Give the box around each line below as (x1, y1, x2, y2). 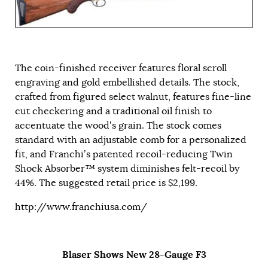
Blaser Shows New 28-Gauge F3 (62, 248, 206, 261)
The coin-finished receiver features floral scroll (15, 62, 227, 74)
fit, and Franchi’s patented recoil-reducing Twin (15, 148, 233, 160)
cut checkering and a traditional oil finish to (15, 105, 212, 117)
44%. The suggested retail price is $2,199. (15, 176, 197, 189)
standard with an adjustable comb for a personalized (15, 133, 246, 146)
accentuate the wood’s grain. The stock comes (15, 119, 221, 132)
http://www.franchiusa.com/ (15, 200, 147, 213)
